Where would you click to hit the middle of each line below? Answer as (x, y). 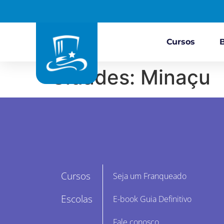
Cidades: (96, 77)
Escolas (77, 199)
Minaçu (175, 77)
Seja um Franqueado (150, 176)
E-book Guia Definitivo (152, 199)
